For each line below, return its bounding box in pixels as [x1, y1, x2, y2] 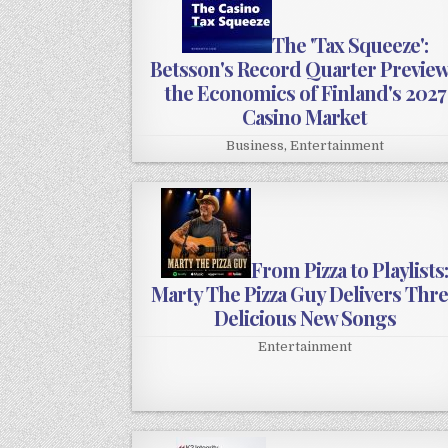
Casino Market [242, 103, 368, 131]
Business [225, 138, 284, 154]
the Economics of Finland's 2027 [163, 79, 446, 107]
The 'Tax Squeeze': [271, 31, 428, 59]
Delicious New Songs [213, 304, 396, 332]
